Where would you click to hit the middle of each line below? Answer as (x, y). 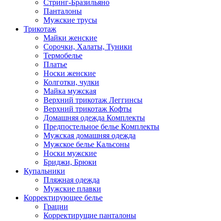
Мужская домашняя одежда (90, 135)
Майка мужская (70, 91)
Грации (56, 206)
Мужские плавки (72, 189)
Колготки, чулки (71, 82)
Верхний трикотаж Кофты (88, 109)
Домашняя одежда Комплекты (94, 118)
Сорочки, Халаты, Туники (88, 47)
